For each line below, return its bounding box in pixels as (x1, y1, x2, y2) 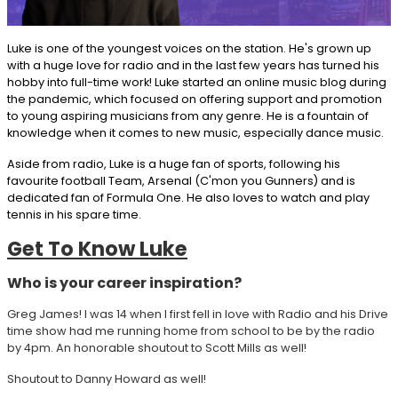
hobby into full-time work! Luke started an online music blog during (7, 75, 386, 91)
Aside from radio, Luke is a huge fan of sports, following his (7, 156, 340, 172)
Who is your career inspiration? (7, 273, 244, 294)
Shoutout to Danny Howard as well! (7, 371, 206, 387)
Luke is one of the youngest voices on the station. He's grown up (7, 41, 371, 57)
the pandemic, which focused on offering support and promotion (7, 92, 382, 107)
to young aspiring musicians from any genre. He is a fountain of (7, 108, 369, 124)
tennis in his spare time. (7, 207, 149, 223)
